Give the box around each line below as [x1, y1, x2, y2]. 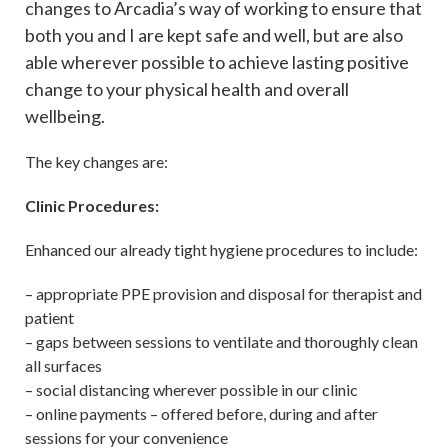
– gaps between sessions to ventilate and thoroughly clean [25, 331, 418, 351]
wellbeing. [25, 104, 105, 127]
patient [25, 307, 74, 327]
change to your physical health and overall [25, 77, 349, 100]
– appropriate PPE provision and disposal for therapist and [25, 283, 422, 303]
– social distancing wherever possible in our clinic [25, 379, 358, 399]
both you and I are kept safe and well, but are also [25, 23, 403, 46]
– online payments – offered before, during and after [25, 403, 378, 423]
